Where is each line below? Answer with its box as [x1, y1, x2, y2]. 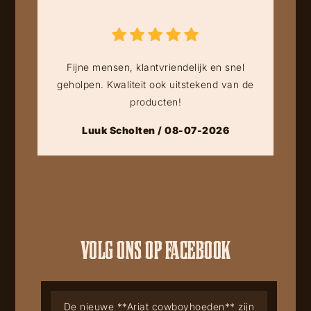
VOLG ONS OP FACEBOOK [81, 235, 230, 262]
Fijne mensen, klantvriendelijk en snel [67, 60, 244, 73]
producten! [130, 95, 181, 108]
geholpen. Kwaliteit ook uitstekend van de [57, 78, 254, 90]
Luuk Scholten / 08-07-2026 [82, 124, 229, 136]
